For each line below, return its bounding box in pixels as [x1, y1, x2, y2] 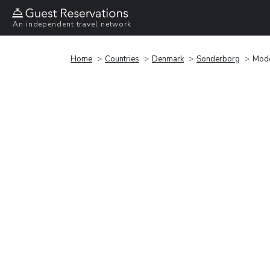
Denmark [152, 53, 184, 64]
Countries [105, 53, 139, 64]
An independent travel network [13, 19, 132, 30]
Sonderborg [196, 53, 240, 64]
